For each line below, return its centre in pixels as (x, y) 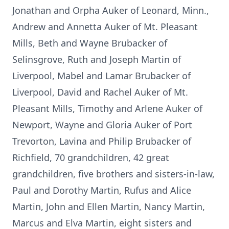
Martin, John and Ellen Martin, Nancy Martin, (109, 207)
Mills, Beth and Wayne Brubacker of (90, 43)
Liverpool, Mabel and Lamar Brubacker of (101, 76)
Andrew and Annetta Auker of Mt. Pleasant (105, 27)
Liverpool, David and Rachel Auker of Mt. (100, 92)
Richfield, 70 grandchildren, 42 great (91, 157)
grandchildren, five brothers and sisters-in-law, (113, 174)
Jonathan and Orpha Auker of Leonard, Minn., (111, 10)
